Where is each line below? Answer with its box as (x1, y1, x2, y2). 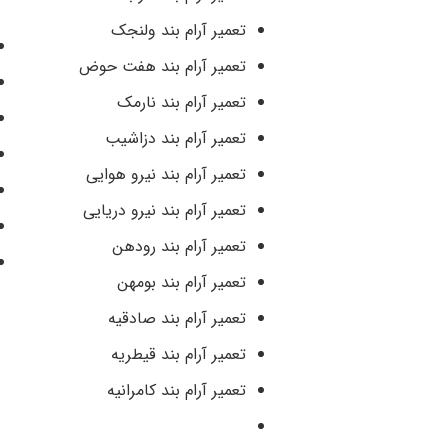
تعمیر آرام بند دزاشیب (105, 126, 246, 152)
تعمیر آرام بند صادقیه (108, 306, 246, 332)
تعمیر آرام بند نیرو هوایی (86, 162, 246, 188)
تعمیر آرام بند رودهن (112, 234, 246, 260)
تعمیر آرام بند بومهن (117, 270, 246, 296)
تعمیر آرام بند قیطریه (111, 342, 246, 368)
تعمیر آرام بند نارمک (117, 90, 246, 116)
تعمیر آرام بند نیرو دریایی (83, 198, 246, 224)
